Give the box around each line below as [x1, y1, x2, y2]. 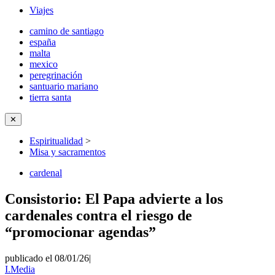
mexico [29, 59, 58, 69]
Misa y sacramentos [29, 147, 106, 157]
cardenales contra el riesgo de [5, 207, 192, 223]
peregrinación [29, 70, 82, 80]
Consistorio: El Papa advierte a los [5, 190, 223, 207]
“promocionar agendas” [5, 223, 156, 240]
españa [29, 37, 56, 47]
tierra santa [29, 92, 71, 103]
